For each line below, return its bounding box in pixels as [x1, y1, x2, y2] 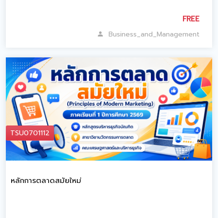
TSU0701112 [10, 128, 50, 138]
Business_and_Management [104, 29, 200, 39]
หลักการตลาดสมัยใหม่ [11, 175, 81, 186]
